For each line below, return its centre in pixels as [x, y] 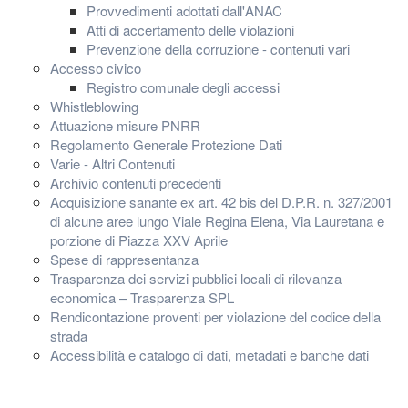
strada [69, 336]
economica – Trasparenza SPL [142, 297]
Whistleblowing [94, 106]
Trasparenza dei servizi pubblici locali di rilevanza [196, 278]
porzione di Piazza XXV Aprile [139, 240]
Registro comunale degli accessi [183, 87]
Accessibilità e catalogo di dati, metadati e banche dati [209, 355]
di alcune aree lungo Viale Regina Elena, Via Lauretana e [217, 221]
